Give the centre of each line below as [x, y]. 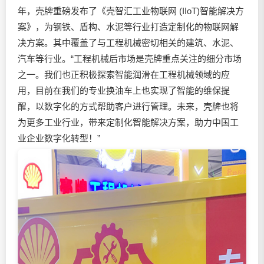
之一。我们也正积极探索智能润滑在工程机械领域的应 [124, 75]
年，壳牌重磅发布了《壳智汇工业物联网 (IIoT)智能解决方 [131, 11]
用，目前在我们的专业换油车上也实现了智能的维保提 [124, 90]
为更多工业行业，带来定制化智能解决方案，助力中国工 [128, 122]
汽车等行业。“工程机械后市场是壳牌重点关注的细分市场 [130, 59]
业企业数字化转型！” [59, 138]
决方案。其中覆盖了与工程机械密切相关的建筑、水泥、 [128, 43]
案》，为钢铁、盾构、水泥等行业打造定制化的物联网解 [128, 27]
